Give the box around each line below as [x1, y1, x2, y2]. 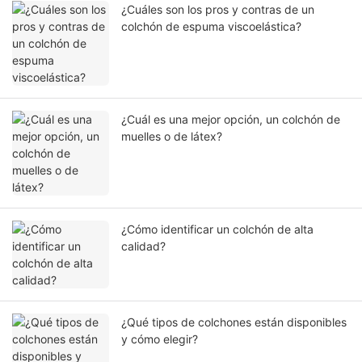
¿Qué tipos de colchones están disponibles [121, 315, 347, 330]
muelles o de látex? [121, 129, 222, 144]
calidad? [121, 239, 166, 254]
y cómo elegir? [121, 332, 198, 347]
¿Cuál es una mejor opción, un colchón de [121, 112, 340, 127]
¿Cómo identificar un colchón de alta [121, 222, 314, 237]
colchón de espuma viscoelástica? [121, 19, 301, 34]
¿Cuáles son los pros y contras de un [121, 2, 314, 17]
